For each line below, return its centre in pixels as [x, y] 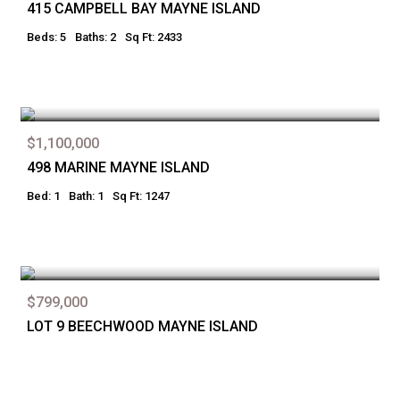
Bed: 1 [43, 196]
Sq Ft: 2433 [154, 37]
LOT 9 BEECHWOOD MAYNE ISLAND [142, 326]
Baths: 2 [96, 37]
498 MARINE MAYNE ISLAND [118, 167]
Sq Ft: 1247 [141, 196]
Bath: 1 [86, 196]
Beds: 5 [46, 37]
